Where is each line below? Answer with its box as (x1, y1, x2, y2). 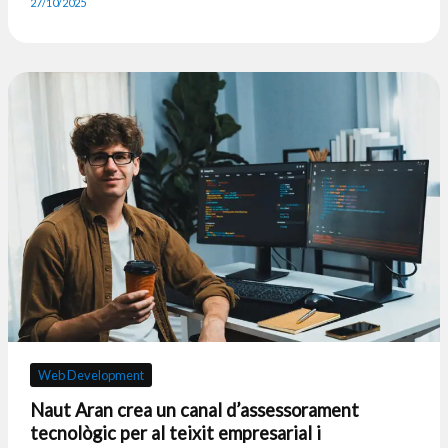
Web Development (37, 367, 144, 384)
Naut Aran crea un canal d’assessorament (29, 399, 359, 422)
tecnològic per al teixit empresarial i (29, 422, 321, 445)
